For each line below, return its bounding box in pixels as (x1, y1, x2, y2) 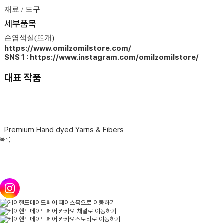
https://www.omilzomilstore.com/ (4, 44, 131, 53)
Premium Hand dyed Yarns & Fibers (4, 125, 124, 135)
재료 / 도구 (4, 5, 40, 14)
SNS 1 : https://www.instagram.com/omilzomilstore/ (4, 53, 199, 62)
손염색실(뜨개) (4, 34, 54, 42)
